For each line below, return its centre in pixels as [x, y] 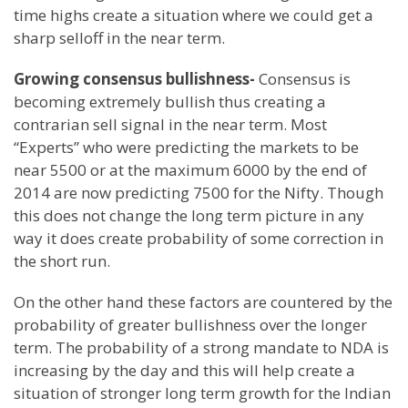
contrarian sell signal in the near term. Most [170, 124]
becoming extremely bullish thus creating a [170, 102]
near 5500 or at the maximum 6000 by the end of [190, 170]
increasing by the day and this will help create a [184, 370]
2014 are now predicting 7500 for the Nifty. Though [199, 193]
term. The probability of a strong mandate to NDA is [201, 347]
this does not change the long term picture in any [189, 215]
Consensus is [305, 79]
